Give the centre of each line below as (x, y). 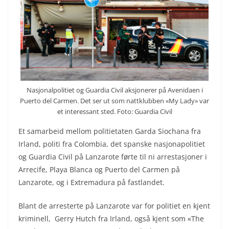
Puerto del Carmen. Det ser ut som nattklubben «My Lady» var (114, 101)
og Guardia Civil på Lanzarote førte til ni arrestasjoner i (113, 157)
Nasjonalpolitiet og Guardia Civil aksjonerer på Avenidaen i (114, 90)
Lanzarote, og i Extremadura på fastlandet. (91, 182)
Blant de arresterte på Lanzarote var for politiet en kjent (114, 206)
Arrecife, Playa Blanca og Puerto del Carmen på (99, 170)
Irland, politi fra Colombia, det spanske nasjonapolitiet (112, 144)
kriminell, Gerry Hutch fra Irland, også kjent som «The (111, 219)
